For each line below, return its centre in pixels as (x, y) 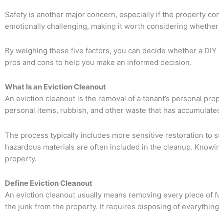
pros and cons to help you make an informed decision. (98, 63)
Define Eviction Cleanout (49, 183)
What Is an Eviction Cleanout (55, 87)
